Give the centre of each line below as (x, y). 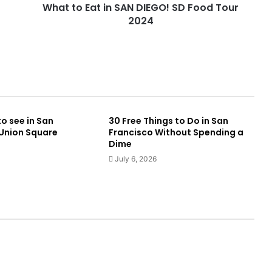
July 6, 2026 (135, 158)
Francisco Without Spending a (176, 132)
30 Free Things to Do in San (168, 121)
